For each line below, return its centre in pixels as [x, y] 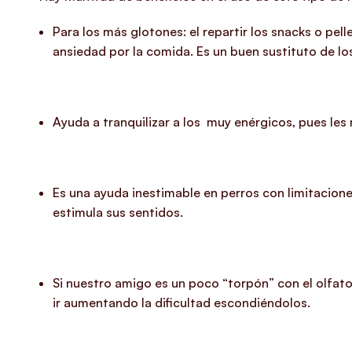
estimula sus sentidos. [117, 212]
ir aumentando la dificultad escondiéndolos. [181, 302]
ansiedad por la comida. [124, 51]
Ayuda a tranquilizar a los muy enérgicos [172, 122]
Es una [73, 192]
